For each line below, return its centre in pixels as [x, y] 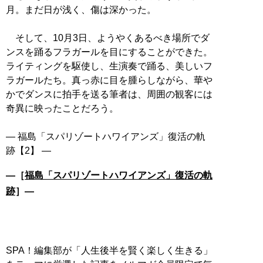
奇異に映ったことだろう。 [62, 108]
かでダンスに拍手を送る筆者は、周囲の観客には [109, 94]
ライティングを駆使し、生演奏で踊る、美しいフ [109, 66]
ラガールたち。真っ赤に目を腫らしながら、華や [109, 80]
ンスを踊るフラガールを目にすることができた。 [109, 52]
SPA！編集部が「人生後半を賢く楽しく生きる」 [109, 250]
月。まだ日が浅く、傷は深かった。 [81, 10]
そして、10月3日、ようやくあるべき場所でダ [108, 38]
